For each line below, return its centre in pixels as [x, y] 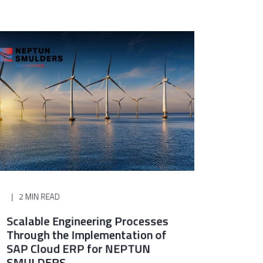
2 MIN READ [40, 196]
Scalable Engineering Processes [88, 221]
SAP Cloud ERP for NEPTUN [79, 248]
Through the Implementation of [87, 235]
